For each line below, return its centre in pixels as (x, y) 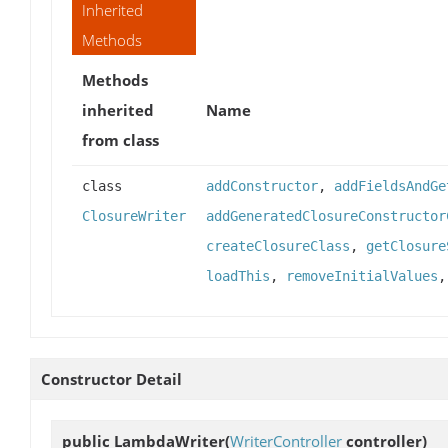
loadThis (238, 275)
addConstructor (262, 185)
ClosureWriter (134, 215)
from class (120, 139)
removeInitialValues (362, 275)
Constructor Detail (111, 378)
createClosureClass (278, 245)
